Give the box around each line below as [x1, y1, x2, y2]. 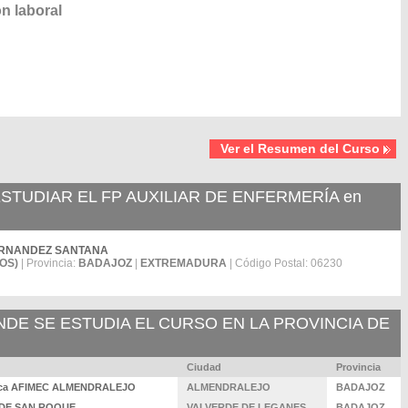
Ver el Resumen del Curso [220, 141, 380, 156]
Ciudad [187, 362, 221, 372]
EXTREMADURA [140, 257, 227, 270]
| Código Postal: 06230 [227, 257, 342, 270]
